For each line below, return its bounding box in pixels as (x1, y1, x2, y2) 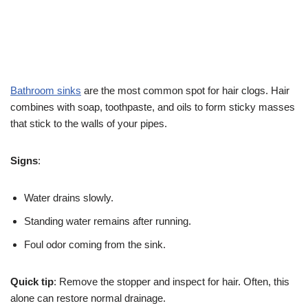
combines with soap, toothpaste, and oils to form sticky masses (10, 101, 295, 113)
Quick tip (10, 276, 54, 288)
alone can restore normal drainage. (10, 292, 166, 305)
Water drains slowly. (24, 192, 113, 204)
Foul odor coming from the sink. (24, 239, 166, 251)
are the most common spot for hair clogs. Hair (81, 85, 289, 97)
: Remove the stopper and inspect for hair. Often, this (54, 276, 289, 288)
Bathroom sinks (10, 85, 81, 97)
